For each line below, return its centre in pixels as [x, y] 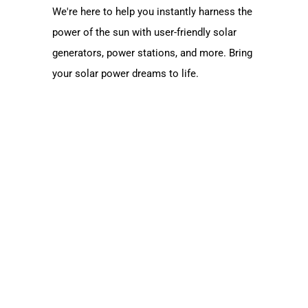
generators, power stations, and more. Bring [152, 53]
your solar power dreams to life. [125, 73]
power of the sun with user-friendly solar [144, 32]
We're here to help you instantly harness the [152, 11]
